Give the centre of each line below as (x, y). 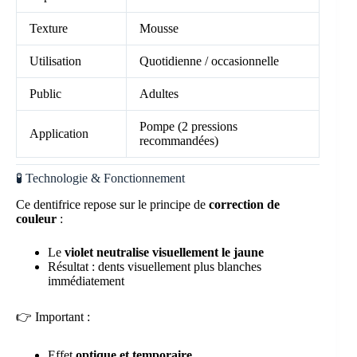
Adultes (159, 94)
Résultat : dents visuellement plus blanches (155, 267)
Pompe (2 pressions (188, 127)
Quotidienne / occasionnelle (209, 61)
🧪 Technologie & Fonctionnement (100, 178)
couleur (36, 219)
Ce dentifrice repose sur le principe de (112, 205)
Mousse (159, 29)
